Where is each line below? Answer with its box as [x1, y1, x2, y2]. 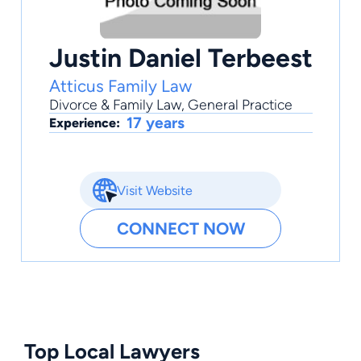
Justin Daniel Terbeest [48, 43, 313, 73]
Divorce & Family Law [48, 96, 181, 114]
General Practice [187, 96, 293, 114]
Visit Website [117, 182, 193, 198]
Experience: [48, 115, 120, 131]
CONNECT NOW [116, 218, 245, 239]
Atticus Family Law [48, 76, 192, 97]
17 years [126, 114, 185, 133]
